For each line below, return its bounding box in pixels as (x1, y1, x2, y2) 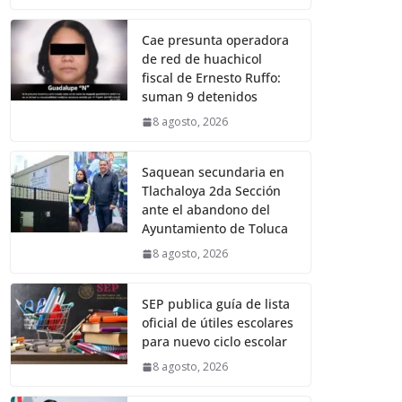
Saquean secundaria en (142, 163, 285, 181)
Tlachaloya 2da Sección (142, 182, 282, 200)
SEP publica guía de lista (142, 295, 291, 313)
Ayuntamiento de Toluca (142, 220, 289, 238)
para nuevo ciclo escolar (142, 333, 288, 351)
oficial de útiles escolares (142, 314, 294, 332)
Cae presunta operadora (142, 31, 290, 49)
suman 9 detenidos (142, 88, 258, 106)
